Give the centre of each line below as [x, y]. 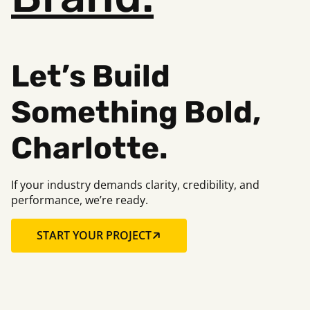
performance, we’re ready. [80, 199]
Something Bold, [136, 112]
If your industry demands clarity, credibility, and [135, 184]
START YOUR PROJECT [94, 236]
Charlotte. [90, 148]
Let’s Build [91, 76]
